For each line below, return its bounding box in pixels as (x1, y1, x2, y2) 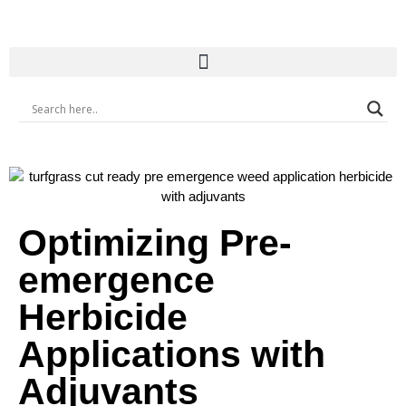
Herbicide (18, 296, 188, 338)
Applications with (18, 333, 325, 375)
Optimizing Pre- (18, 222, 292, 264)
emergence (18, 259, 215, 301)
